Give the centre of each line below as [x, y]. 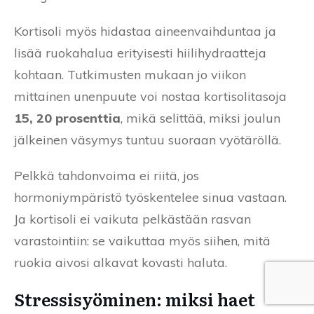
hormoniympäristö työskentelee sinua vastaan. [150, 198]
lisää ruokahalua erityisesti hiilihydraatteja [140, 53]
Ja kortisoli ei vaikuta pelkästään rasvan [132, 219]
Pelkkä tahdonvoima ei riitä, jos [107, 176]
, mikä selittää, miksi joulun [200, 118]
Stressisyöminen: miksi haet [135, 299]
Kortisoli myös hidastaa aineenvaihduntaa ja [145, 32]
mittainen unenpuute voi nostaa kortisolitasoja [150, 97]
